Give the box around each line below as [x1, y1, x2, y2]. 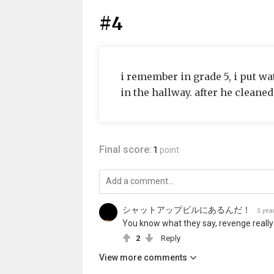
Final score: [98, 144, 152, 155]
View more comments [98, 253, 187, 262]
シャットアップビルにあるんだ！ [122, 205, 251, 215]
